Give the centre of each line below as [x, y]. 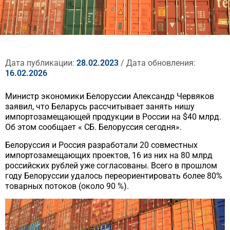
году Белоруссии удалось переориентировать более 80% [114, 176]
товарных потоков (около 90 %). [67, 186]
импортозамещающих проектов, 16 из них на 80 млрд [109, 155]
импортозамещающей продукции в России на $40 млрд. [113, 117]
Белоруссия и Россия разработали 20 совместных [101, 145]
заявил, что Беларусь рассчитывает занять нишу [100, 107]
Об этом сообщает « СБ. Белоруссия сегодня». [93, 127]
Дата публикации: [41, 63]
